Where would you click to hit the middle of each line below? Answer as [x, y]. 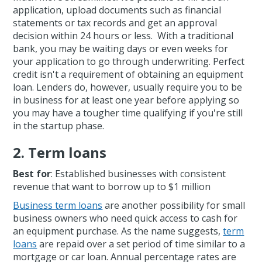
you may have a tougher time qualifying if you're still [128, 113]
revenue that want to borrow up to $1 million [112, 187]
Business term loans [58, 206]
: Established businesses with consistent [139, 174]
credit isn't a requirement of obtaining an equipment [128, 75]
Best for [32, 174]
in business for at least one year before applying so [126, 100]
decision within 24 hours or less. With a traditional [123, 36]
